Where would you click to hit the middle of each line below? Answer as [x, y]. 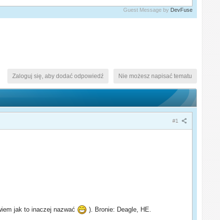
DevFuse [181, 10]
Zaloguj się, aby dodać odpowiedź [58, 76]
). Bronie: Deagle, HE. [119, 209]
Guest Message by [147, 10]
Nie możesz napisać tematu [155, 76]
